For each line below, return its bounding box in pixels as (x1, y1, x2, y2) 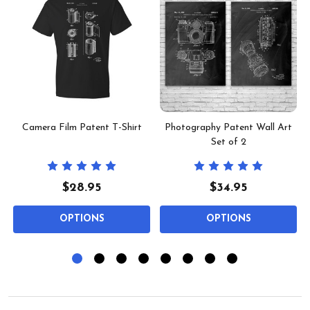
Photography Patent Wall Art (165, 122, 292, 134)
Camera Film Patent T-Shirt (21, 122, 142, 134)
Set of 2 (210, 137, 246, 148)
